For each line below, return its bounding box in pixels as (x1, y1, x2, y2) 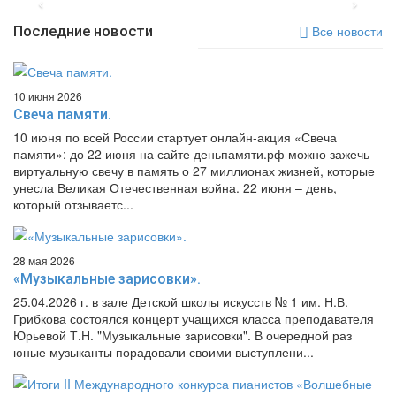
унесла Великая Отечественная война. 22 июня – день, (13, 179, 337, 196)
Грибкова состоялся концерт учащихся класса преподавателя (13, 309, 374, 327)
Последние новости (13, 22, 153, 40)
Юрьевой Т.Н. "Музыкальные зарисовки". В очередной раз (13, 326, 352, 344)
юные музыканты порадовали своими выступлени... (13, 343, 314, 361)
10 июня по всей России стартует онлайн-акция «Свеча (13, 128, 337, 146)
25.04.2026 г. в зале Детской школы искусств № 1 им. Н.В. (13, 293, 348, 310)
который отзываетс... (13, 195, 133, 213)
